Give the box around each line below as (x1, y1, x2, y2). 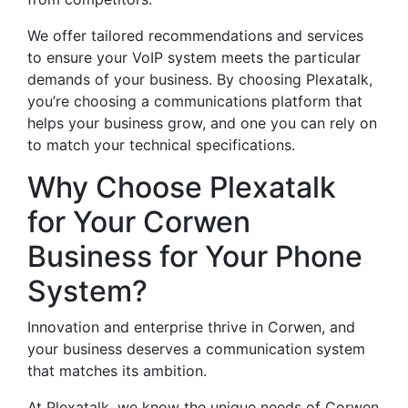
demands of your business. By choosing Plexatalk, (27, 70, 372, 88)
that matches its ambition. (27, 362, 207, 380)
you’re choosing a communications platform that (27, 92, 362, 110)
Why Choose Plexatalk (27, 169, 336, 205)
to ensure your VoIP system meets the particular (27, 48, 361, 66)
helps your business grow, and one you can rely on (27, 114, 377, 132)
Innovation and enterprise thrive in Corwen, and (27, 318, 355, 336)
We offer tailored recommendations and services (27, 26, 363, 45)
